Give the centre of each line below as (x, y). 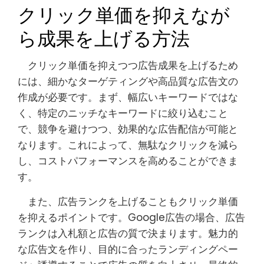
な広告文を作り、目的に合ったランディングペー (128, 249)
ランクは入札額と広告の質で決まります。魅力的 (128, 233)
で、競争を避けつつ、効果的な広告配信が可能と (128, 129)
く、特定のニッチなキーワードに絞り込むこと (123, 113)
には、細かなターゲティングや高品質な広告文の (128, 81)
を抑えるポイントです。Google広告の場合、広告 (131, 217)
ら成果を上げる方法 (104, 37)
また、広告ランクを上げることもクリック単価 (128, 202)
